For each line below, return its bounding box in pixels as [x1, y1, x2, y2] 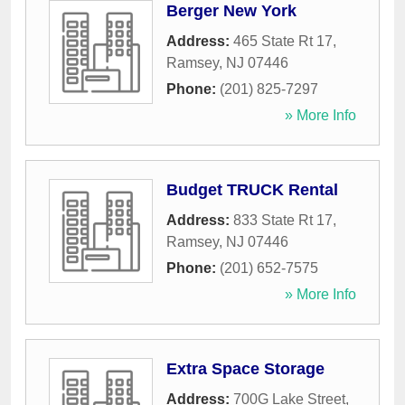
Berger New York [166, 2, 297, 21]
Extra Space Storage [166, 360, 325, 379]
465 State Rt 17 [233, 33, 333, 50]
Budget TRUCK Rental [166, 181, 338, 200]
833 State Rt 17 [233, 212, 333, 229]
